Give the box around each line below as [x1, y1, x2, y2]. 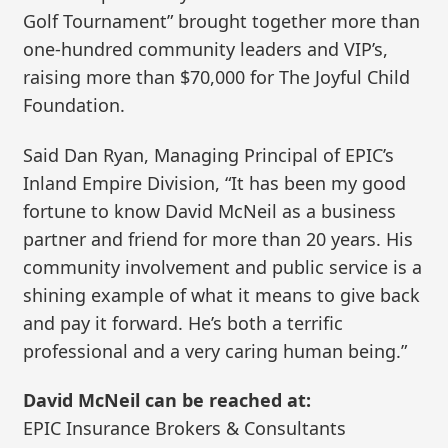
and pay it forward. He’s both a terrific [23, 310, 344, 335]
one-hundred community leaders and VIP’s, [23, 37, 389, 62]
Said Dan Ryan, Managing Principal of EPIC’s [23, 142, 395, 167]
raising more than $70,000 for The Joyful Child [23, 65, 411, 90]
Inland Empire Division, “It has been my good [23, 170, 407, 195]
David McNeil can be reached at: [23, 388, 312, 413]
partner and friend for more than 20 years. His [23, 226, 414, 251]
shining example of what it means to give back [23, 282, 421, 307]
